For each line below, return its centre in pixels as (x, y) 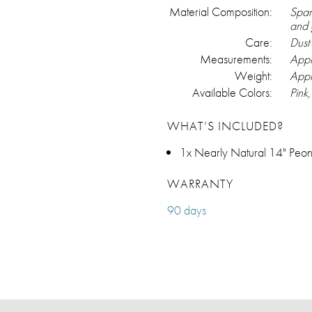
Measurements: (236, 58)
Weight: (253, 75)
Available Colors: (232, 92)
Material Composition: (221, 11)
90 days (187, 210)
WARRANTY (200, 183)
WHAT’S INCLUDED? (225, 125)
